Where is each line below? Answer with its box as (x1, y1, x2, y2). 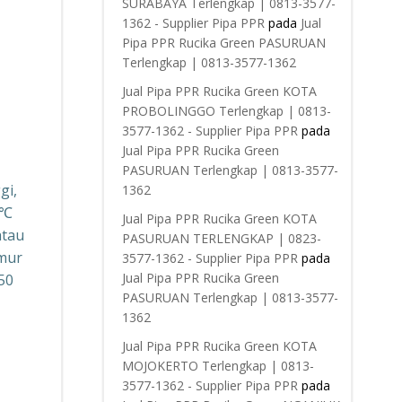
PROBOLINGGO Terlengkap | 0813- (121, 102, 331, 119)
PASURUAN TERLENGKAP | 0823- (121, 230, 321, 247)
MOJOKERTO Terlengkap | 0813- (121, 357, 314, 374)
